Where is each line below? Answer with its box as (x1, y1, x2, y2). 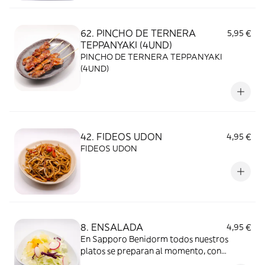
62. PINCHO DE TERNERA (80, 27, 196, 39)
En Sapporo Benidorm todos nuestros (80, 234, 228, 244)
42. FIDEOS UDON (80, 131, 162, 143)
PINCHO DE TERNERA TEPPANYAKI (80, 51, 222, 62)
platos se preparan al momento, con (80, 245, 221, 256)
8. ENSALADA (80, 221, 143, 233)
